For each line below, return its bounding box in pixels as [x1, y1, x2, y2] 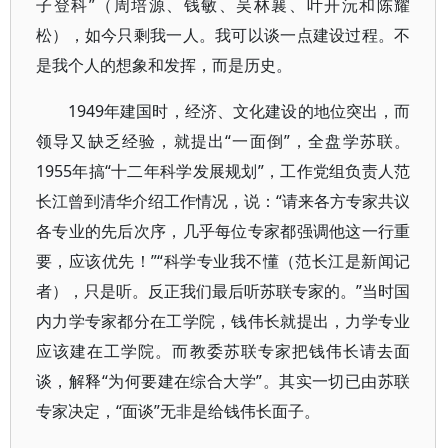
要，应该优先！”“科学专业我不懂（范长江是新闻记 [36, 250, 411, 272]
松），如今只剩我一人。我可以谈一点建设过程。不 [36, 24, 411, 46]
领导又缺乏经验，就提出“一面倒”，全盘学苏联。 [36, 130, 411, 152]
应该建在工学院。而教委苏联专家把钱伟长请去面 [36, 340, 411, 362]
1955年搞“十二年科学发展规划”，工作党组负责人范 [36, 160, 411, 182]
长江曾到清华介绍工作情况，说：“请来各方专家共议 [36, 190, 411, 212]
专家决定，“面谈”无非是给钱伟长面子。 [36, 400, 320, 422]
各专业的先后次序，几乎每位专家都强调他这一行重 [36, 220, 411, 242]
